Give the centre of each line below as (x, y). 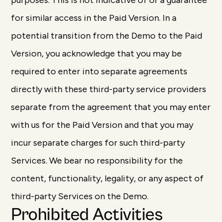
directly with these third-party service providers (109, 89)
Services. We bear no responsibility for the (97, 161)
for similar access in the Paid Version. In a (94, 18)
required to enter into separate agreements (99, 71)
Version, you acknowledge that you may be (97, 54)
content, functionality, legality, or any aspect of (108, 178)
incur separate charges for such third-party (98, 143)
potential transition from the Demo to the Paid (107, 36)
